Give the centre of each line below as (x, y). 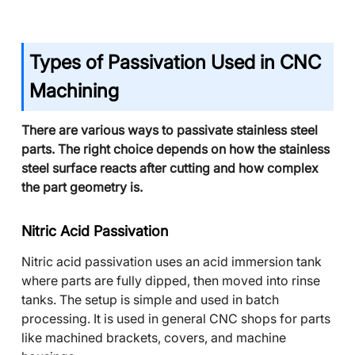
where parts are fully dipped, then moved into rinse (171, 281)
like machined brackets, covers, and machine (154, 338)
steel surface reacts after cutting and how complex (170, 168)
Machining (74, 91)
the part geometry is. (82, 187)
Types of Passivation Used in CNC (175, 62)
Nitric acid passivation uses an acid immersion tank (172, 261)
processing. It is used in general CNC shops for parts (176, 319)
